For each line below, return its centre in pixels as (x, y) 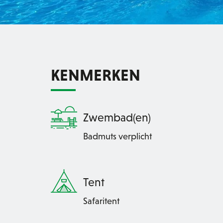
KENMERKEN (96, 75)
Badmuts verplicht (117, 136)
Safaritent (101, 201)
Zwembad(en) (117, 117)
